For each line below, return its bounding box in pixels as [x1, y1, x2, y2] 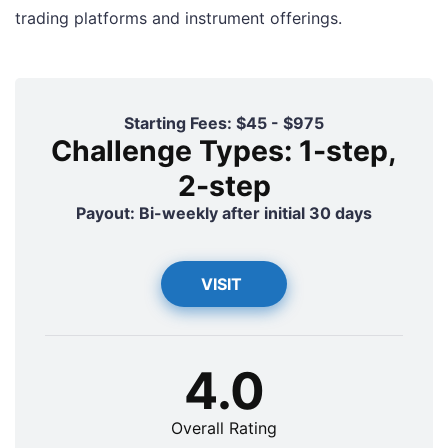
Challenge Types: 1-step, [51, 133, 397, 169]
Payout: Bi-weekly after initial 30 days [76, 203, 372, 224]
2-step [177, 168, 271, 204]
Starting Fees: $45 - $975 [124, 113, 324, 134]
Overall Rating [171, 418, 277, 439]
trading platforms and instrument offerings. [15, 8, 342, 29]
